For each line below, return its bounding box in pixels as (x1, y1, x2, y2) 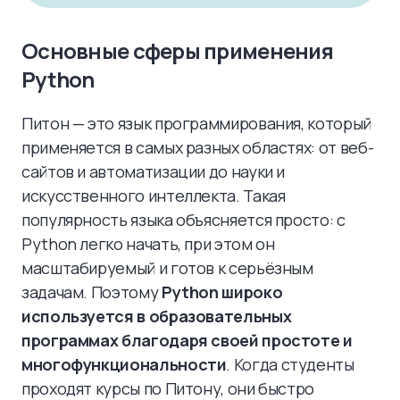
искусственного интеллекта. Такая (21, 185, 286, 206)
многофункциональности (21, 354, 227, 375)
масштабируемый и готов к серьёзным (21, 257, 313, 279)
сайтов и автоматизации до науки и (21, 161, 286, 182)
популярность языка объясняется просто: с (21, 209, 346, 230)
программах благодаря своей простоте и (21, 329, 353, 351)
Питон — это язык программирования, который (21, 112, 371, 134)
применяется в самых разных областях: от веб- (21, 137, 374, 158)
